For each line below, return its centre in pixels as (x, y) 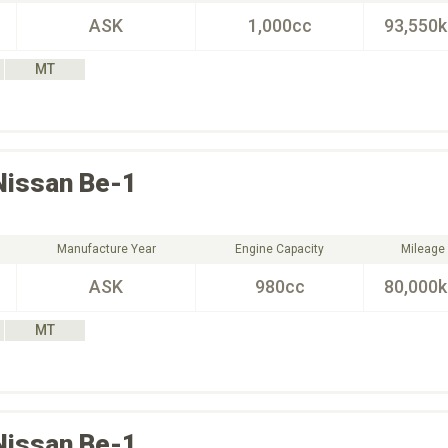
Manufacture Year (106, 249)
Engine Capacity (279, 249)
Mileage (422, 249)
